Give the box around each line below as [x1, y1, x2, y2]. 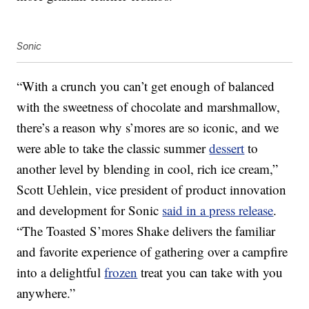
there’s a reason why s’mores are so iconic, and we [17, 119, 279, 137]
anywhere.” [17, 284, 76, 302]
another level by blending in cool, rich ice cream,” [17, 160, 279, 178]
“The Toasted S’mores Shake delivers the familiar [17, 222, 276, 240]
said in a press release [162, 201, 274, 219]
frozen [104, 263, 138, 281]
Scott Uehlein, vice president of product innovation [17, 181, 287, 199]
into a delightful [17, 263, 105, 281]
